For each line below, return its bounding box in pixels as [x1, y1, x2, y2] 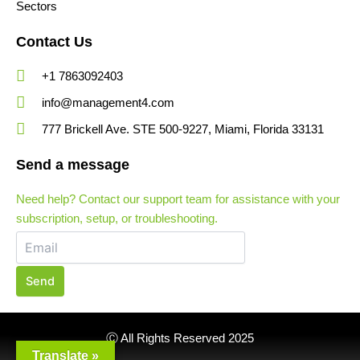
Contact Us [16, 32, 92, 50]
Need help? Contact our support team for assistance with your [16, 192, 340, 206]
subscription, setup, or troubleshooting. [16, 211, 218, 225]
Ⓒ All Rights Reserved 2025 [106, 332, 254, 346]
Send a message [16, 155, 129, 173]
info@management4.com [41, 96, 174, 109]
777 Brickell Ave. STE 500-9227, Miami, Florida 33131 [41, 122, 324, 136]
